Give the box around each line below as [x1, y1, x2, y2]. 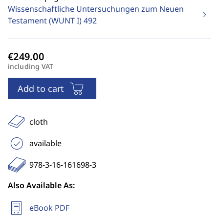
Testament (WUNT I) [8, 15, 84, 26]
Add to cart [18, 83, 64, 94]
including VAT [8, 62, 54, 71]
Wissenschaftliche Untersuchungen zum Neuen [8, 3, 184, 14]
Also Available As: [8, 180, 75, 191]
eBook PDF [29, 202, 69, 213]
